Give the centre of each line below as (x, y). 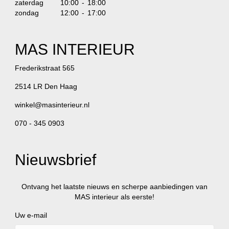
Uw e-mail (31, 215)
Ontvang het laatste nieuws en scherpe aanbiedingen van (114, 187)
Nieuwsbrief (55, 160)
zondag (27, 13)
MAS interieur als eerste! (114, 197)
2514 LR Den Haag (46, 87)
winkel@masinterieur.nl (52, 105)
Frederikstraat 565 (45, 68)
